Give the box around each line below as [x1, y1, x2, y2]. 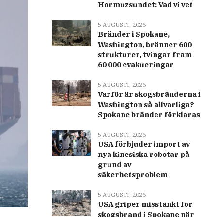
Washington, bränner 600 [97, 40, 192, 49]
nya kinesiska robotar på [97, 150, 190, 159]
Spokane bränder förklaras [97, 110, 200, 120]
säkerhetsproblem [97, 170, 168, 180]
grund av [97, 160, 131, 170]
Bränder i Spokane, [97, 30, 170, 39]
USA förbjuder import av [97, 139, 190, 149]
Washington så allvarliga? [97, 100, 194, 109]
